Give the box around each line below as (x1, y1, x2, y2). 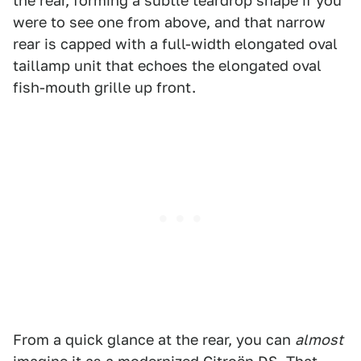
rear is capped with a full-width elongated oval (13, 35, 338, 52)
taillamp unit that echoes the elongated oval (13, 57, 322, 74)
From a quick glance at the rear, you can (13, 331, 295, 348)
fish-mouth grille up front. (13, 79, 196, 96)
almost (295, 331, 343, 348)
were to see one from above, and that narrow (13, 14, 326, 31)
